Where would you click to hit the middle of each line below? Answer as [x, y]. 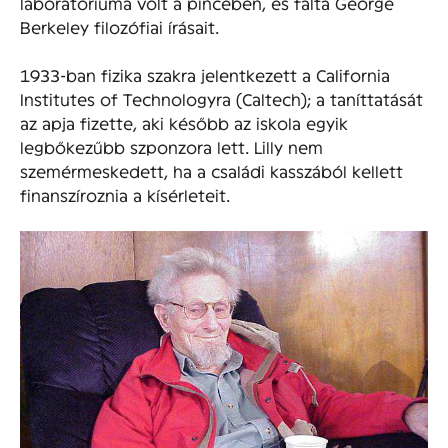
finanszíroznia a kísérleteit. [125, 195]
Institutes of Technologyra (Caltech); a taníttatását [221, 99]
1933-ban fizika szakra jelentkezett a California [205, 75]
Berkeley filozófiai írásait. [119, 27]
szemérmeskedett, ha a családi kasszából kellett [211, 171]
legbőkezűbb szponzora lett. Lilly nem [171, 147]
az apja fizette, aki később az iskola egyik [184, 123]
